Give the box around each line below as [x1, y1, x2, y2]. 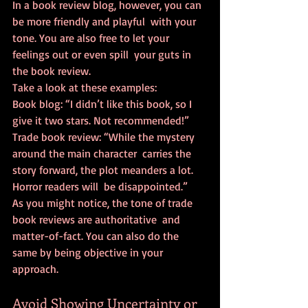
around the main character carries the [12, 146, 194, 161]
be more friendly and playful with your [12, 14, 199, 29]
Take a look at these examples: [12, 80, 157, 95]
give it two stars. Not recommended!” [12, 113, 189, 128]
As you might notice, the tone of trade [12, 196, 195, 210]
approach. [12, 262, 58, 276]
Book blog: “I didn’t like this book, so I [12, 97, 195, 111]
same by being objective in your [12, 245, 168, 260]
